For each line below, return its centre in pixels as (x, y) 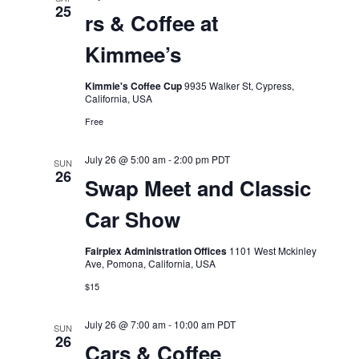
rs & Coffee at (151, 23)
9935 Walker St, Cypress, (239, 85)
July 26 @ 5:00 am (125, 159)
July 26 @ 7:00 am (125, 324)
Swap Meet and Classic (198, 188)
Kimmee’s (133, 54)
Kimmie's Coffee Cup (134, 86)
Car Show (132, 219)
